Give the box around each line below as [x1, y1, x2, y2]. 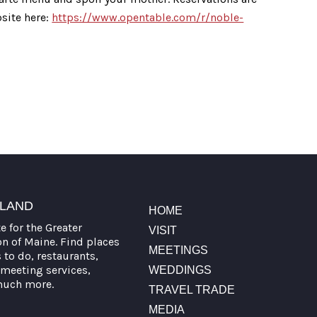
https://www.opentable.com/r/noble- [52, 11, 244, 24]
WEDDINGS [148, 263, 212, 276]
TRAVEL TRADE [148, 283, 235, 296]
